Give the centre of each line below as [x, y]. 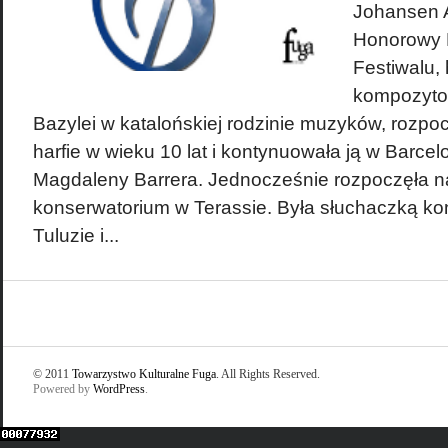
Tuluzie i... [75, 235]
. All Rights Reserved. [267, 374]
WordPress [118, 389]
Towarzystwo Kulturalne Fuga [143, 374]
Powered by [62, 389]
